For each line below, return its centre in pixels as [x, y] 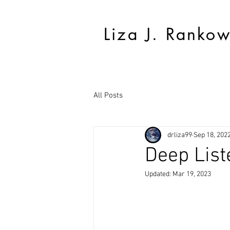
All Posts [108, 95]
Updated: [159, 174]
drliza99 [180, 135]
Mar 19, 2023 [192, 174]
